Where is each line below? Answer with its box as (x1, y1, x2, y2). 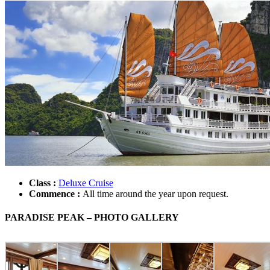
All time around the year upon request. (83, 188, 228, 199)
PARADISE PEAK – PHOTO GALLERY (5, 212, 179, 223)
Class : (29, 177, 56, 188)
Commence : (29, 188, 80, 199)
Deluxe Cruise (58, 177, 113, 188)
